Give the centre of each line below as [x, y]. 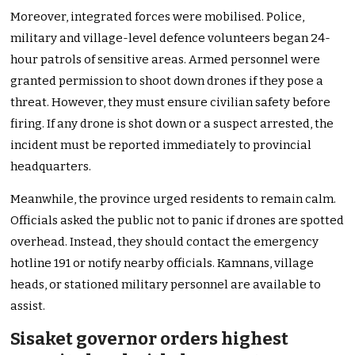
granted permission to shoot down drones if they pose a [167, 81]
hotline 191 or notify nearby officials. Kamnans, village [162, 263]
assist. [28, 306]
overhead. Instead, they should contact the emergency [165, 242]
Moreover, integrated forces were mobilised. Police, [158, 17]
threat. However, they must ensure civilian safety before [171, 103]
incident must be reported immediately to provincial [161, 145]
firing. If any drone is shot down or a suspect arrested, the [172, 124]
